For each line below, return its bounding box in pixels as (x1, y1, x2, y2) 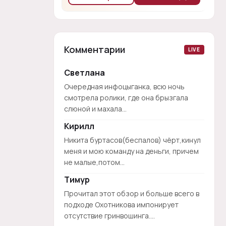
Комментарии (64, 43, 125, 55)
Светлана (64, 67, 105, 78)
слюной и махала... (64, 104, 127, 114)
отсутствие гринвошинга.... (64, 211, 155, 220)
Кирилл (64, 121, 94, 132)
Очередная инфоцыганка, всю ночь (64, 82, 185, 91)
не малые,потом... (64, 157, 125, 167)
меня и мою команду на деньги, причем (64, 146, 199, 156)
